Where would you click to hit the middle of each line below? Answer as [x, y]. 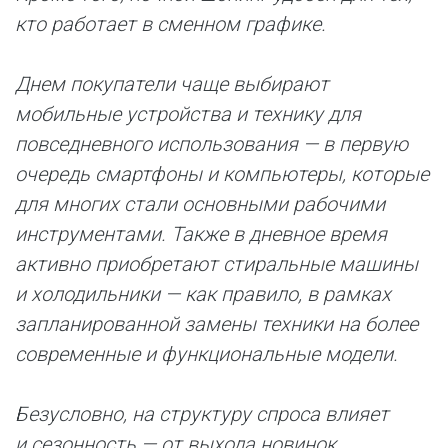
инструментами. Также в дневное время [201, 234]
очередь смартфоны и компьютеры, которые [222, 174]
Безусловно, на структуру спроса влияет [202, 414]
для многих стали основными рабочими [200, 204]
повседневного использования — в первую [211, 144]
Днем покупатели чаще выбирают [172, 84]
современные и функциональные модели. [206, 354]
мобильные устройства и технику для [188, 114]
